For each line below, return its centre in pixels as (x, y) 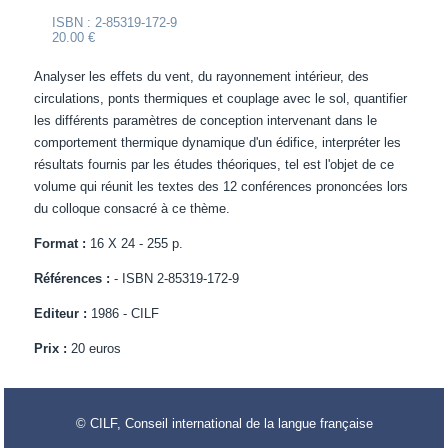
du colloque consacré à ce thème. (132, 209)
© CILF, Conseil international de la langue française (224, 424)
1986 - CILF (125, 314)
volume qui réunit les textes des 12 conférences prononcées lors (221, 187)
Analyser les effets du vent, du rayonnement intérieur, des (202, 77)
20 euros (94, 349)
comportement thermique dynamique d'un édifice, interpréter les (218, 143)
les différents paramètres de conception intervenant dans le (206, 121)
